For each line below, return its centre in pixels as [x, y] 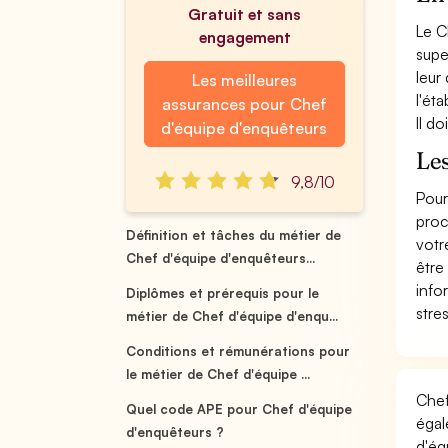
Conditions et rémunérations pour [238, 351]
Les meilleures [244, 80]
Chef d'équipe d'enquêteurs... [221, 258]
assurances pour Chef [244, 104]
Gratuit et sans [244, 14]
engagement [244, 37]
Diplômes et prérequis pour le [223, 293]
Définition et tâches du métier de [234, 235]
